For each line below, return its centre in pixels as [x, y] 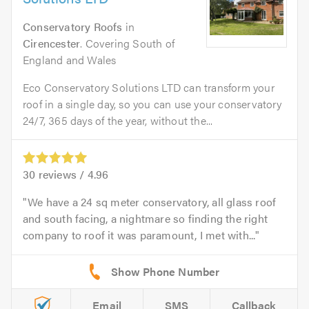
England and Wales [70, 60]
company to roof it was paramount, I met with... [139, 235]
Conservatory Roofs [73, 27]
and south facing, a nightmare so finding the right [146, 219]
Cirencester [52, 43]
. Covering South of [128, 43]
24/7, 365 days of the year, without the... [118, 120]
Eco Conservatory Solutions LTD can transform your [149, 87]
